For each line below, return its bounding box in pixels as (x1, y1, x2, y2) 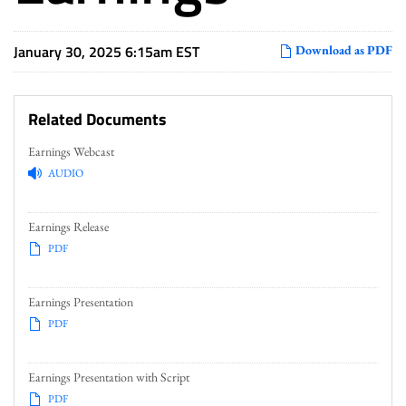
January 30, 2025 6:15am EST (14, 41, 199, 63)
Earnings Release (28, 218, 109, 235)
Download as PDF (293, 42, 392, 58)
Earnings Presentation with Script (28, 369, 189, 385)
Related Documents (28, 107, 167, 131)
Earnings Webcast (28, 143, 114, 159)
